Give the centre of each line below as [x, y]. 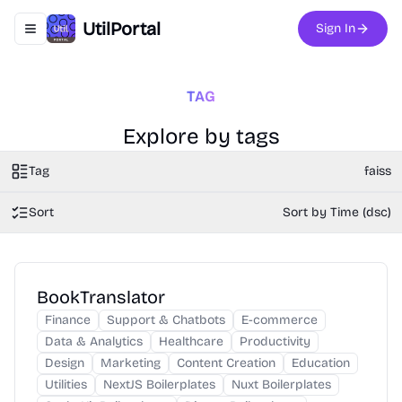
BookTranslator [101, 297]
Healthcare [191, 341]
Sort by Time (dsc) [337, 212]
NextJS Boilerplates [159, 385]
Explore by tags [201, 136]
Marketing [131, 363]
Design [65, 363]
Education [321, 363]
